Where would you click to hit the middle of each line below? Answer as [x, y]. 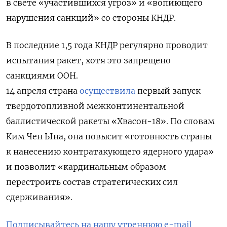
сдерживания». [39, 197]
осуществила [107, 91]
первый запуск [168, 91]
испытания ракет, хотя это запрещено [88, 60]
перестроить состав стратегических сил [92, 182]
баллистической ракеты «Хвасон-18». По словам [110, 121]
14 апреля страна [43, 91]
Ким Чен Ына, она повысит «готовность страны [109, 136]
